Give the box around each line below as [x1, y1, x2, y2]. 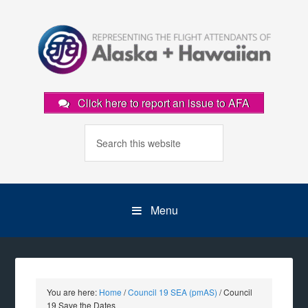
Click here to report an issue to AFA [75, 95, 250, 111]
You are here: [47, 286, 100, 298]
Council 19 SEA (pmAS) [128, 286, 218, 298]
